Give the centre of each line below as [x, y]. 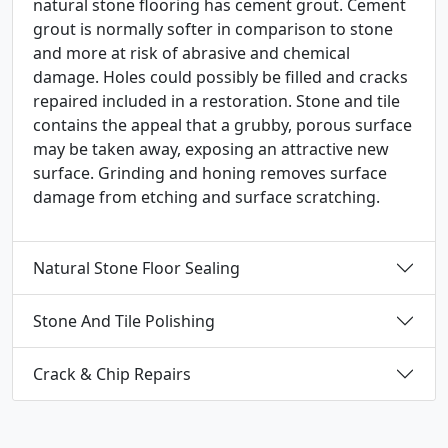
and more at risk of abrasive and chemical [191, 53]
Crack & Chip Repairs [112, 373]
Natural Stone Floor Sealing [136, 267]
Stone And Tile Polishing [124, 320]
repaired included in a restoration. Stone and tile [216, 101]
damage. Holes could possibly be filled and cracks [220, 77]
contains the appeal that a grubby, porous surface [222, 125]
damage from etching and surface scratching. [206, 197]
